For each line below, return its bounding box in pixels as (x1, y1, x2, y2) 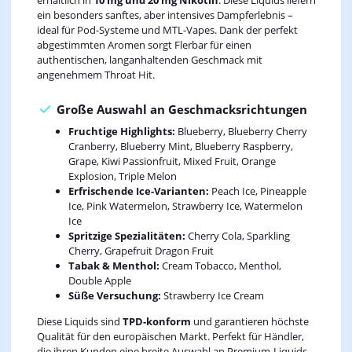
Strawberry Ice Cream (160, 288, 264, 303)
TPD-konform (122, 314, 191, 329)
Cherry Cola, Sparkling (185, 229, 290, 244)
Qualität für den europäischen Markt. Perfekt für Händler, (36, 329, 304, 344)
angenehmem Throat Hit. (36, 68, 155, 82)
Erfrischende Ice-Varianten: (68, 184, 209, 199)
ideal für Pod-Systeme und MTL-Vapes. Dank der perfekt (36, 23, 298, 38)
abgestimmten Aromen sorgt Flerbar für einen (36, 38, 251, 53)
